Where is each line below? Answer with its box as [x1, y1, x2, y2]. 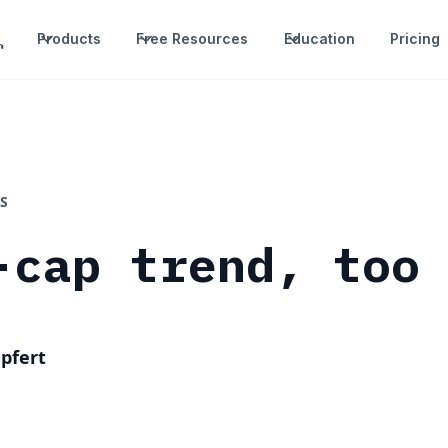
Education [283, 30, 355, 48]
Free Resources [136, 30, 249, 48]
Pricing [389, 30, 440, 48]
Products [37, 30, 102, 48]
